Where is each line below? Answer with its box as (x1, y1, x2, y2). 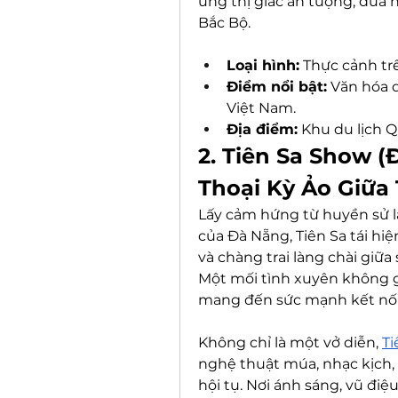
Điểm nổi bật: (227, 78, 327, 95)
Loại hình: (227, 57, 299, 74)
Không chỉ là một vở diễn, (198, 334, 382, 351)
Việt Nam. (227, 99, 296, 116)
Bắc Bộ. (198, 14, 251, 31)
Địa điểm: (227, 121, 298, 138)
